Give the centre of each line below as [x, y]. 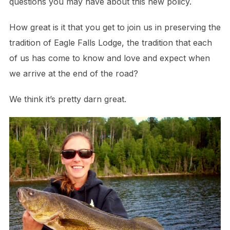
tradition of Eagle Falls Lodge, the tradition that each [110, 43]
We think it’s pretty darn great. [68, 99]
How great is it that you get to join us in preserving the [115, 27]
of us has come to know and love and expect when [109, 58]
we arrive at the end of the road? [73, 74]
